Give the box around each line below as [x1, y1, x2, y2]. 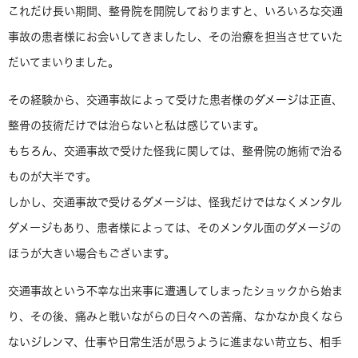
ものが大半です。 [8, 170, 97, 182]
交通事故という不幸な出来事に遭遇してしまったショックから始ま [8, 284, 343, 296]
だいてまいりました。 [8, 56, 119, 68]
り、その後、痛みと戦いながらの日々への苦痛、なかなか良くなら [8, 310, 344, 322]
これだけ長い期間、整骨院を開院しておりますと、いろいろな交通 [8, 5, 343, 17]
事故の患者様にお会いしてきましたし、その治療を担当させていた [8, 30, 343, 42]
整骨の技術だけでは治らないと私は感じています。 [8, 119, 265, 131]
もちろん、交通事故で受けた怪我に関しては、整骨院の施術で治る [8, 145, 343, 157]
